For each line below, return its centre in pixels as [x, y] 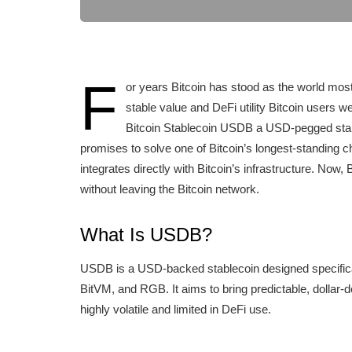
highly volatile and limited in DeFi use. [176, 309]
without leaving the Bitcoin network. [170, 189]
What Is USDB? [146, 235]
